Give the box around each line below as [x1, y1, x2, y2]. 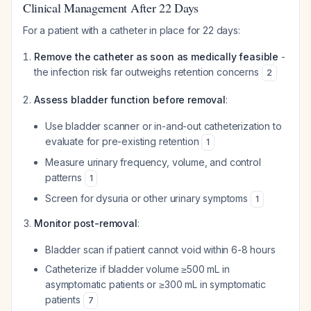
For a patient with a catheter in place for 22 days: [23, 24, 240, 36]
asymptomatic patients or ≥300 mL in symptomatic [45, 278, 266, 290]
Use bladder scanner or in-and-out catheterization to [45, 120, 282, 132]
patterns [45, 171, 85, 183]
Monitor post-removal [34, 217, 137, 229]
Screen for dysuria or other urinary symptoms [45, 192, 251, 204]
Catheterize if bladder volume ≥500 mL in [45, 263, 230, 275]
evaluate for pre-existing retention [45, 135, 202, 147]
